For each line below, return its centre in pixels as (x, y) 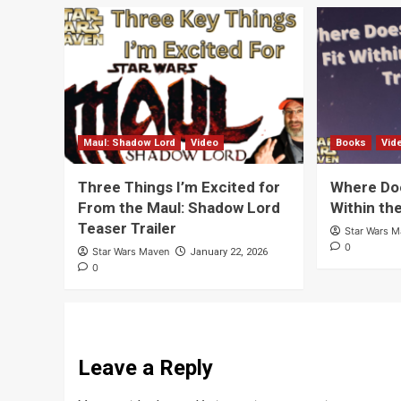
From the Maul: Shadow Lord (179, 208)
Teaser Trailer (127, 229)
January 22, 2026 (229, 252)
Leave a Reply (145, 368)
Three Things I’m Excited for (179, 188)
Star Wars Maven (131, 252)
